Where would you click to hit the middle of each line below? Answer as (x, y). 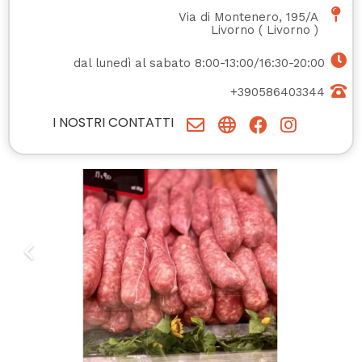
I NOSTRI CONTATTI (113, 123)
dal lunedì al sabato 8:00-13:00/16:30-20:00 (200, 63)
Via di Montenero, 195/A (248, 17)
